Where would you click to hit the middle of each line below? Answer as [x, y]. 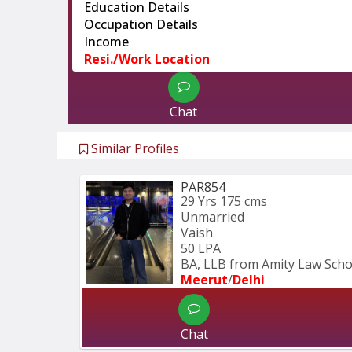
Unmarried [213, 217]
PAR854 [203, 187]
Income [106, 42]
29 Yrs [199, 202]
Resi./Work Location [147, 59]
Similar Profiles [134, 149]
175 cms [244, 202]
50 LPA [201, 249]
